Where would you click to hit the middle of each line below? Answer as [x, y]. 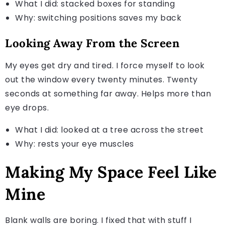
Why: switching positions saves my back [98, 18]
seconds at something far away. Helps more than [108, 93]
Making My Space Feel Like [111, 172]
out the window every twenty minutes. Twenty [101, 79]
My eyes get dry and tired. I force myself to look [105, 65]
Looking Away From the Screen [92, 43]
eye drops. [27, 107]
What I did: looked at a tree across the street [109, 130]
